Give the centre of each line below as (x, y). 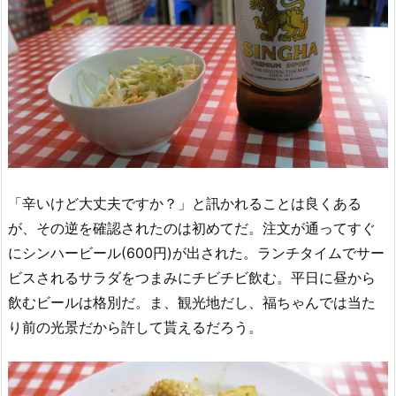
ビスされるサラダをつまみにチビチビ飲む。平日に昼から (192, 277)
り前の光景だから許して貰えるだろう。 (135, 327)
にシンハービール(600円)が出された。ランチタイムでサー (196, 252)
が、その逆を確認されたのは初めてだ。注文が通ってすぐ (192, 228)
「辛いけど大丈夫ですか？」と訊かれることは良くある (185, 203)
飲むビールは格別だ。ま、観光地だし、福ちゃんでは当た (192, 302)
